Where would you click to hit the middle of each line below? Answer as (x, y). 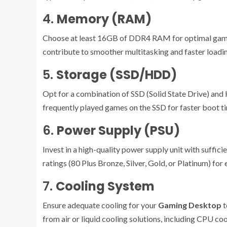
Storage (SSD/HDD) (117, 75)
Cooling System (105, 186)
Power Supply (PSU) (118, 131)
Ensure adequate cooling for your (100, 205)
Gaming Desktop (190, 205)
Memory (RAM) (104, 19)
